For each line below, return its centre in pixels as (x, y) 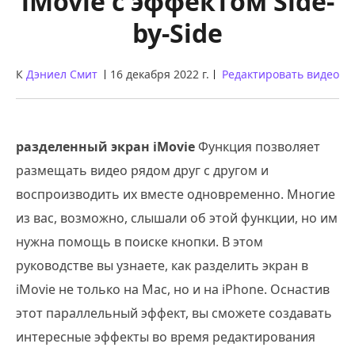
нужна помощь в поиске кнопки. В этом (139, 242)
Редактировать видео (281, 74)
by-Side (177, 33)
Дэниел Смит (62, 74)
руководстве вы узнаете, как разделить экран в (162, 265)
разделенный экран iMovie (105, 147)
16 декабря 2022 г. (160, 74)
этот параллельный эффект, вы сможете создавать (174, 313)
